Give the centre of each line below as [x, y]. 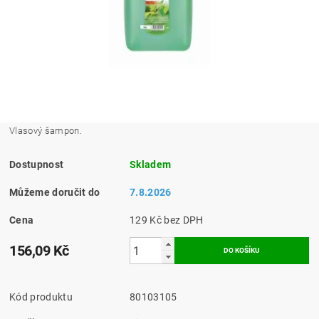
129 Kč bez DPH [184, 220]
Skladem [151, 165]
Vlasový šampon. [46, 131]
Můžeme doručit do [55, 193]
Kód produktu [41, 297]
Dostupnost [37, 165]
